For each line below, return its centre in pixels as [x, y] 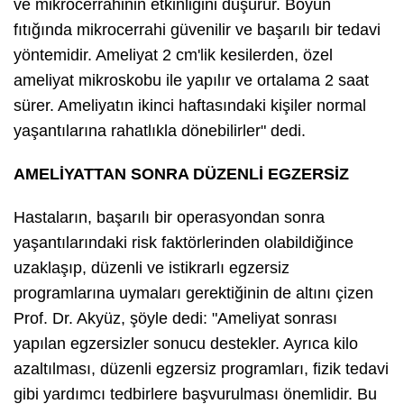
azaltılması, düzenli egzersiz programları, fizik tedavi [201, 369]
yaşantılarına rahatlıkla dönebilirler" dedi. [160, 131]
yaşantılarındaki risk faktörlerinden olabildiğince [184, 243]
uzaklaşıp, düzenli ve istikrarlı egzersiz [151, 268]
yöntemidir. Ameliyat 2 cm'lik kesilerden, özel [173, 55]
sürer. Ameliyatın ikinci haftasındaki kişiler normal [190, 106]
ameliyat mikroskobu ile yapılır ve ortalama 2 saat [191, 81]
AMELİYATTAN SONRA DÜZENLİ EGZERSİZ [181, 174]
